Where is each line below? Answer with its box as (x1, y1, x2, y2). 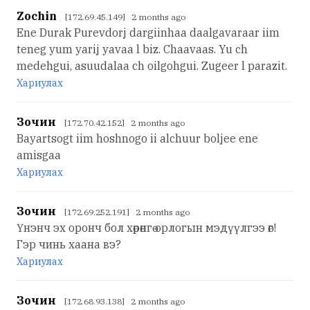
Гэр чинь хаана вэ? (17, 237, 121, 251)
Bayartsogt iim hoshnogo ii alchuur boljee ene (17, 131, 258, 145)
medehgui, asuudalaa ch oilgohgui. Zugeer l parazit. (17, 58, 287, 73)
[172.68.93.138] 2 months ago (64, 295, 185, 307)
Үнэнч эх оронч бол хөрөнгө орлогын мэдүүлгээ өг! (17, 220, 276, 235)
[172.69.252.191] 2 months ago (64, 206, 190, 217)
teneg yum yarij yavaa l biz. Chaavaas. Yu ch (17, 42, 248, 56)
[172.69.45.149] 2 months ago (65, 11, 185, 22)
